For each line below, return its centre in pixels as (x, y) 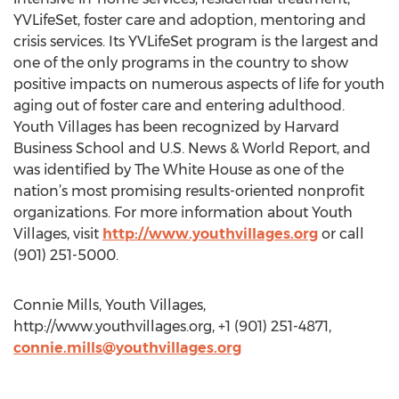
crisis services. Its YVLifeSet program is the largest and (196, 41)
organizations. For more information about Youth (183, 212)
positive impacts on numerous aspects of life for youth (199, 84)
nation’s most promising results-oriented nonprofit (189, 191)
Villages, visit (58, 234)
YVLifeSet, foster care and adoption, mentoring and (190, 20)
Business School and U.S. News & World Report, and (192, 148)
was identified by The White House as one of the (179, 170)
